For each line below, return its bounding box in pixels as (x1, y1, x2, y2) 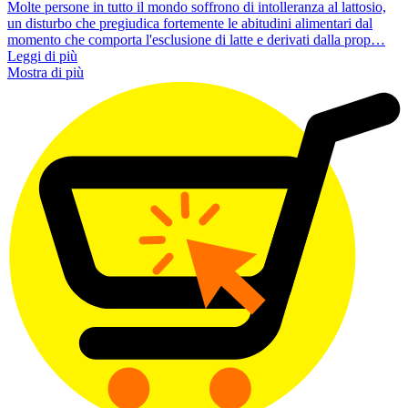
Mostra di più (7, 65, 84, 81)
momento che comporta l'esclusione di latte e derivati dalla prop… (7, 32, 385, 48)
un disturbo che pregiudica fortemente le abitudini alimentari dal (7, 15, 372, 32)
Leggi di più (7, 48, 77, 65)
